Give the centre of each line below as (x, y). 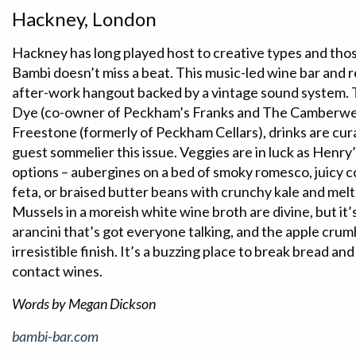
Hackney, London (84, 19)
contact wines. (57, 271)
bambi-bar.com (55, 336)
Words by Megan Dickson (84, 304)
